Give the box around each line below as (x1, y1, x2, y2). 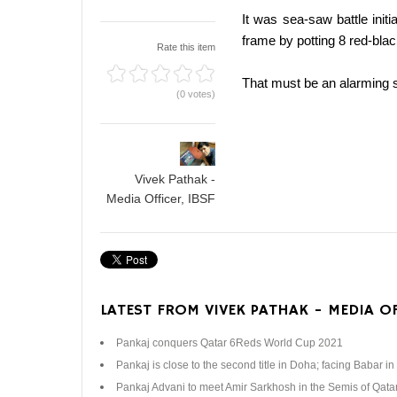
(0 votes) (176, 89, 215, 99)
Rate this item (157, 42, 215, 52)
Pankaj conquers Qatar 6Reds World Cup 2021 (116, 336, 343, 349)
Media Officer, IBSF (106, 191, 215, 206)
